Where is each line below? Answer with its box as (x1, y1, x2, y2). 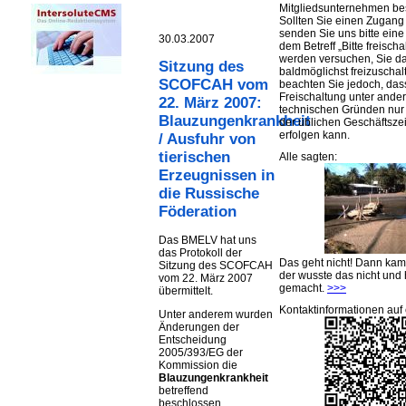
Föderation (159, 203, 237, 221)
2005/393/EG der (159, 346, 243, 360)
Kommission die (159, 359, 237, 372)
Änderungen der (159, 321, 239, 334)
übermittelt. (159, 285, 213, 298)
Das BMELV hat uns (159, 234, 256, 247)
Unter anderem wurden (159, 308, 273, 322)
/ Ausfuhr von (159, 130, 256, 149)
